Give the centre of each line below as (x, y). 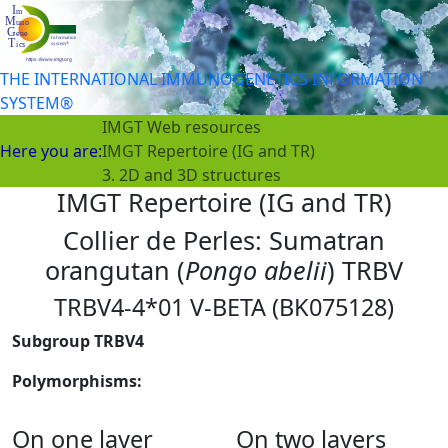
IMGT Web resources (181, 126)
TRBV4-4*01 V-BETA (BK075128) (224, 306)
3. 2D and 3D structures (191, 174)
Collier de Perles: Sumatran (224, 239)
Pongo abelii (256, 269)
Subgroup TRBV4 (78, 340)
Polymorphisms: (77, 380)
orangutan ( (115, 269)
